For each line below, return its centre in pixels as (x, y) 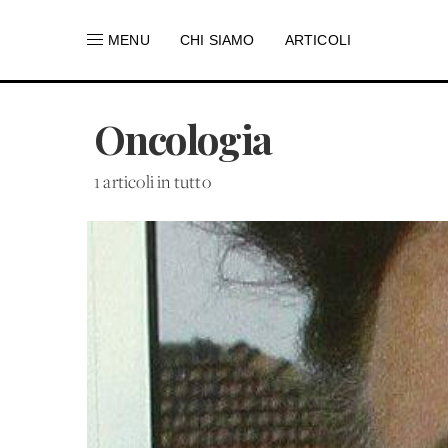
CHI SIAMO (217, 40)
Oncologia (183, 138)
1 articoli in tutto (152, 183)
